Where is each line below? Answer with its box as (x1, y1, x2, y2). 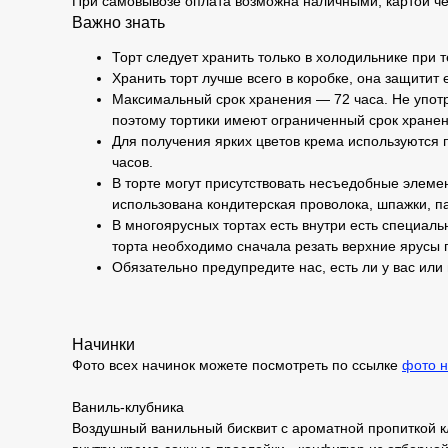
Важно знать (72, 14, 165, 31)
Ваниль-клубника (72, 399, 184, 415)
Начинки (72, 336, 135, 353)
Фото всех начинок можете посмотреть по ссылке (72, 357, 402, 373)
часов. (112, 154, 153, 170)
